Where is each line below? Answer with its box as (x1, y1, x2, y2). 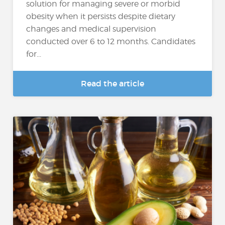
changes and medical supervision (26, 24, 157, 34)
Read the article (81, 78, 144, 88)
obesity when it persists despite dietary (26, 12, 176, 21)
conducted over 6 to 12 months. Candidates (26, 37, 196, 46)
